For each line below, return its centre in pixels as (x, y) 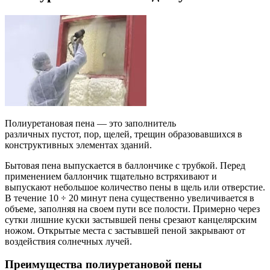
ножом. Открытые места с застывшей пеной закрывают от (125, 230)
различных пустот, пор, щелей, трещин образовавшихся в (124, 134)
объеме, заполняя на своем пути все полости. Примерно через (132, 209)
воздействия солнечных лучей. (68, 241)
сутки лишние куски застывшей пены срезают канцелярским (131, 219)
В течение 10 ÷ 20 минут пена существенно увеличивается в (130, 198)
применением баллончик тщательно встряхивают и (111, 176)
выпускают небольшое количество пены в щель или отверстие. (135, 187)
